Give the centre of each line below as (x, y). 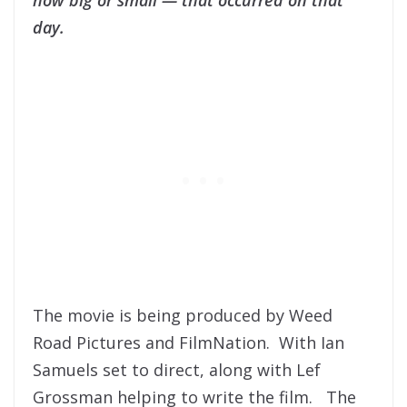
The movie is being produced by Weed (183, 315)
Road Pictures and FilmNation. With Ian (189, 342)
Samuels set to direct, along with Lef (177, 369)
